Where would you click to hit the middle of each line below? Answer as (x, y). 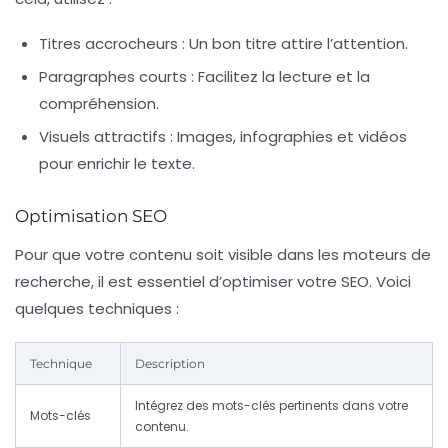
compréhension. (99, 104)
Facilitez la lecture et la (282, 77)
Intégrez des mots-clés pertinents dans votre (271, 406)
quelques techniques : (97, 309)
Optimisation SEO (91, 216)
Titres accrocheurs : (112, 44)
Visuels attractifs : (106, 137)
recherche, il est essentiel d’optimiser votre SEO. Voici (213, 282)
